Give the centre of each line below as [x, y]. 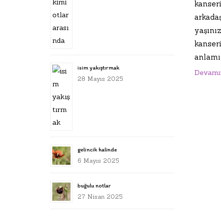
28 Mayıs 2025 [100, 79]
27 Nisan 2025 [100, 197]
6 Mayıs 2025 [98, 161]
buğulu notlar [94, 185]
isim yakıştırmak [98, 68]
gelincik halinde [97, 149]
